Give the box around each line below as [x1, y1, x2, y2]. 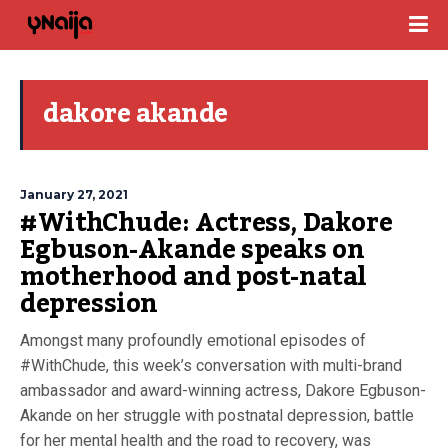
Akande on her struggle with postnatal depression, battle [20, 406, 414, 425]
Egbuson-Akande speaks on [20, 225, 365, 275]
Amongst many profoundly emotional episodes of [20, 331, 366, 350]
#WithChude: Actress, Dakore [20, 198, 393, 248]
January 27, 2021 [20, 187, 128, 202]
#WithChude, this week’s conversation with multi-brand [20, 356, 402, 375]
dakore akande [43, 89, 228, 139]
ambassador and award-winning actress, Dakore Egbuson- [20, 381, 426, 400]
